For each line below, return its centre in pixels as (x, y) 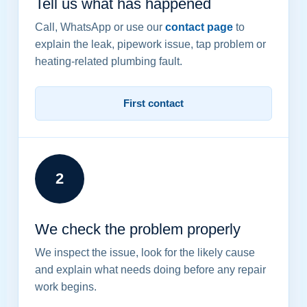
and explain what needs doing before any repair (150, 270)
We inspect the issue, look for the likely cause (145, 253)
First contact (153, 104)
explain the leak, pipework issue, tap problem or (150, 45)
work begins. (66, 287)
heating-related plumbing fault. (109, 62)
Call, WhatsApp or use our (100, 27)
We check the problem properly (138, 230)
